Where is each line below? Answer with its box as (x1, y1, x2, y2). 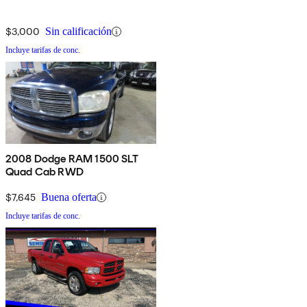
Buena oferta (41, 191, 97, 204)
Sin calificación (45, 25, 112, 38)
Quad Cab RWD (5, 165, 84, 179)
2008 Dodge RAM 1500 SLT (5, 152, 138, 166)
